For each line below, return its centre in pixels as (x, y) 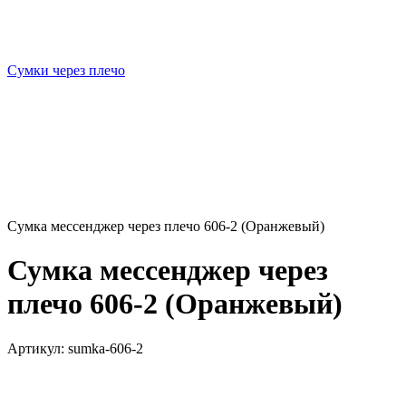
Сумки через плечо (66, 70)
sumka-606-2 (104, 348)
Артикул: (36, 348)
